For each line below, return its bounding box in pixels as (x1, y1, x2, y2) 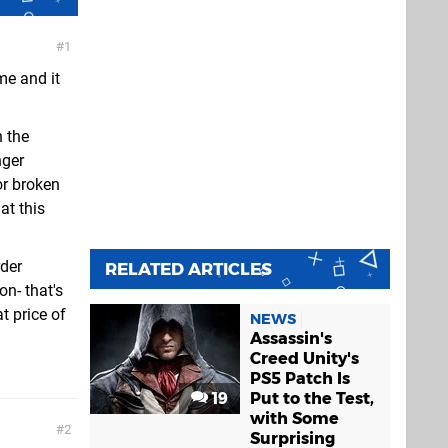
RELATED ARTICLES (105, 259, 272, 279)
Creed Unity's (250, 349, 359, 368)
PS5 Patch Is (250, 369, 350, 388)
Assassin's (250, 329, 332, 348)
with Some (250, 409, 339, 428)
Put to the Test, (250, 389, 374, 408)
